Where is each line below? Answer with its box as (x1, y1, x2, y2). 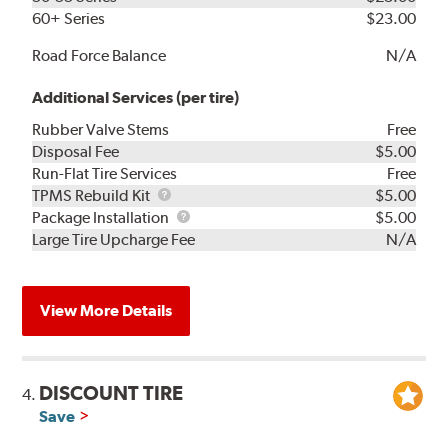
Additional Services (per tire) (32, 87, 240, 107)
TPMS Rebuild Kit (32, 185, 154, 205)
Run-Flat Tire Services (32, 163, 178, 183)
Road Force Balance (32, 45, 167, 65)
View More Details (40, 300, 173, 320)
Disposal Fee (32, 141, 120, 161)
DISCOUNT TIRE (39, 380, 184, 405)
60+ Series (32, 8, 106, 28)
